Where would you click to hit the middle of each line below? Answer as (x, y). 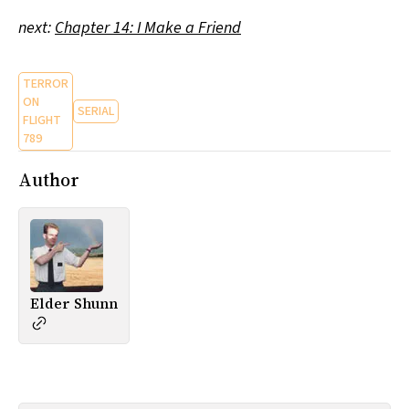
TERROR (46, 84)
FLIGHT (42, 121)
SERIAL (96, 112)
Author (49, 179)
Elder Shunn (74, 304)
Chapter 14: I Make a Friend (148, 28)
